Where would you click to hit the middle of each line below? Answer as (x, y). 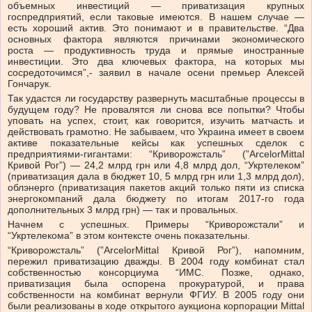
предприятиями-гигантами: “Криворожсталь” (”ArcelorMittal (156, 154)
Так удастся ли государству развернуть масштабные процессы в (156, 99)
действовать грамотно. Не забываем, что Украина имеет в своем (156, 132)
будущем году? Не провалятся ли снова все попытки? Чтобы (156, 110)
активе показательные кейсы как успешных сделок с (156, 143)
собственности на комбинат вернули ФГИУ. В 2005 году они (156, 295)
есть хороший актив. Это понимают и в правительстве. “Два (156, 28)
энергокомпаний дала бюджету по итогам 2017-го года (156, 199)
